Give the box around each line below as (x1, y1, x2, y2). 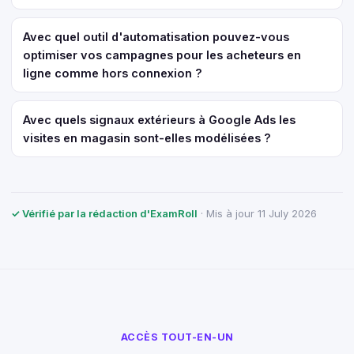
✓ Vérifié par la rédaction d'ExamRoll (11, 207, 198, 220)
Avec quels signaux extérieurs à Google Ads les (23, 113, 296, 126)
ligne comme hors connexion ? (23, 66, 202, 80)
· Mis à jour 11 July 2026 (198, 207, 317, 220)
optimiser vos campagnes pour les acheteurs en (23, 48, 301, 62)
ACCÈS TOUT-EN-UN (120, 331, 234, 343)
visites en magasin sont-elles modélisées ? (23, 131, 271, 145)
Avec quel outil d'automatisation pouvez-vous (23, 30, 289, 43)
